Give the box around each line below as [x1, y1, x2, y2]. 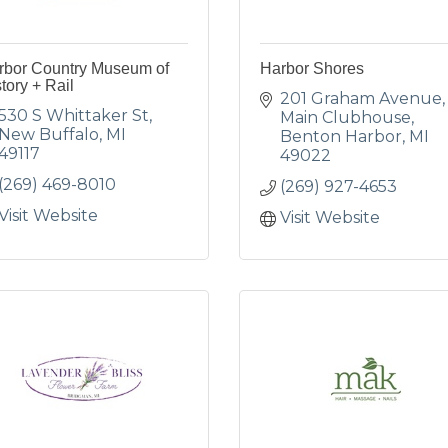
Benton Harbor [280, 127, 402, 146]
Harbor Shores [260, 60, 364, 77]
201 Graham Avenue [280, 89, 442, 108]
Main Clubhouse [280, 108, 411, 127]
